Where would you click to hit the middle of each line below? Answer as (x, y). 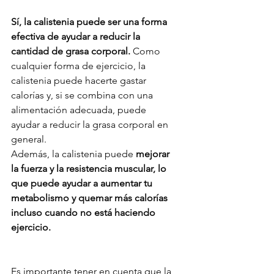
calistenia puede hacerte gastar (80, 80)
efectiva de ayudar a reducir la (77, 36)
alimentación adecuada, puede (80, 109)
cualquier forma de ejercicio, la (80, 65)
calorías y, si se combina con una (83, 95)
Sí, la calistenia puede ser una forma (90, 21)
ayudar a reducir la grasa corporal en (91, 124)
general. (29, 139)
